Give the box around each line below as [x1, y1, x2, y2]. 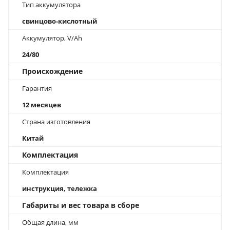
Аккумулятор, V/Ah [22, 33, 82, 43]
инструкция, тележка [22, 183, 97, 193]
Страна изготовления [22, 117, 90, 126]
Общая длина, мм [22, 217, 79, 227]
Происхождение [22, 66, 83, 76]
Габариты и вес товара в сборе [22, 200, 139, 210]
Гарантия [22, 83, 52, 93]
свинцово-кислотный [22, 16, 97, 26]
